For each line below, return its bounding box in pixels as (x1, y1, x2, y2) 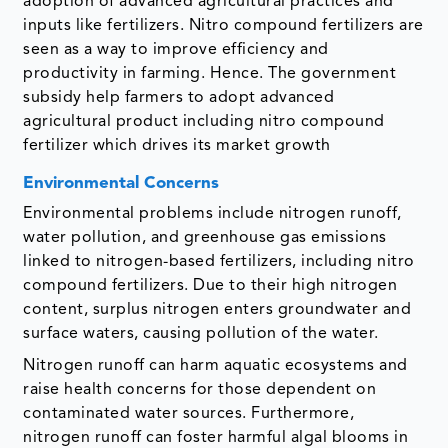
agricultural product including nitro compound (23, 114, 385, 131)
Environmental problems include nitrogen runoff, (23, 206, 402, 223)
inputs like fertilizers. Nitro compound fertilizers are (23, 18, 424, 35)
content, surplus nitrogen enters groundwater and (23, 302, 412, 319)
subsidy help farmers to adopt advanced (23, 90, 335, 107)
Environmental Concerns (23, 175, 220, 193)
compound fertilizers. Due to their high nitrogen (23, 278, 398, 295)
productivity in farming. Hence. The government (23, 66, 397, 83)
